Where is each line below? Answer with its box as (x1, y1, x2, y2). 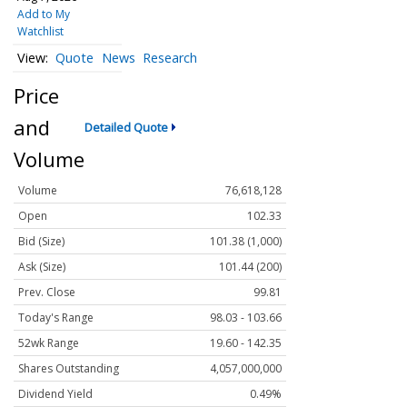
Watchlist (16, 24, 64, 39)
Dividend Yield (18, 386, 93, 402)
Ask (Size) (18, 259, 65, 275)
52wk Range (18, 335, 79, 352)
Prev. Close (18, 284, 75, 301)
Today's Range (18, 310, 94, 326)
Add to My (16, 6, 70, 22)
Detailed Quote (84, 119, 168, 135)
